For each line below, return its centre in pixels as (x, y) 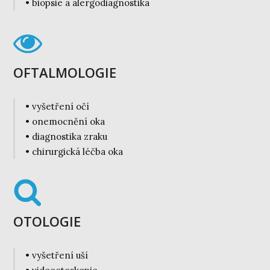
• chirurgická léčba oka (74, 152)
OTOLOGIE (47, 221)
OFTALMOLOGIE (65, 73)
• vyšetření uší (56, 256)
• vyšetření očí (57, 107)
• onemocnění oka (65, 122)
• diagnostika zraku (66, 137)
